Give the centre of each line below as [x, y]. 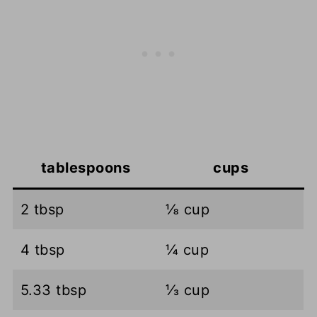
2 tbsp [42, 210]
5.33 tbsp [53, 290]
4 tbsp [42, 250]
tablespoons [86, 168]
